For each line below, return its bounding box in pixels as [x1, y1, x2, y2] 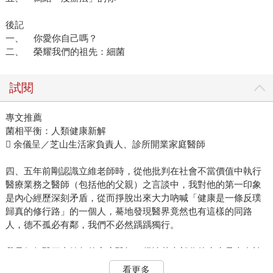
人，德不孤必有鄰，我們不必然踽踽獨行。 [5, 219, 179, 230]
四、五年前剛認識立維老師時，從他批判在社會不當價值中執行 [5, 166, 261, 177]
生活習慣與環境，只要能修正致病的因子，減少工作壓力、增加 [5, 260, 261, 271]
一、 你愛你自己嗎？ [5, 33, 97, 44]
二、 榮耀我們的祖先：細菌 [5, 46, 125, 57]
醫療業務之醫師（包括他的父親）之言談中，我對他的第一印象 [5, 179, 261, 190]
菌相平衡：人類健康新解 [5, 126, 106, 136]
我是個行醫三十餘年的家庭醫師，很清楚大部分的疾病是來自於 [5, 246, 261, 257]
